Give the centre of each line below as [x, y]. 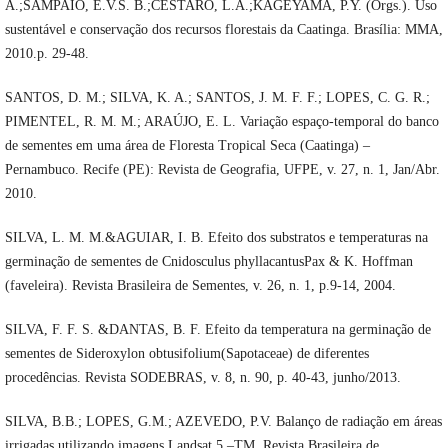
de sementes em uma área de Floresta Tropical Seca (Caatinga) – [187, 145]
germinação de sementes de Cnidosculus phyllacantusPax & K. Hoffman [208, 261]
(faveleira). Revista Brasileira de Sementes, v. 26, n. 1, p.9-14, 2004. [200, 285]
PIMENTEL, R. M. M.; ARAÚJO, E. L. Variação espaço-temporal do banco [221, 121]
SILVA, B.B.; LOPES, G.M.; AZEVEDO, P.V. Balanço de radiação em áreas [223, 421]
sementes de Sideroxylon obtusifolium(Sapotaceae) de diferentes [186, 353]
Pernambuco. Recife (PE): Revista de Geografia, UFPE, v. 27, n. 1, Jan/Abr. [222, 169]
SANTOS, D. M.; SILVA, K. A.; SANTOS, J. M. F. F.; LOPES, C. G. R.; [217, 97]
